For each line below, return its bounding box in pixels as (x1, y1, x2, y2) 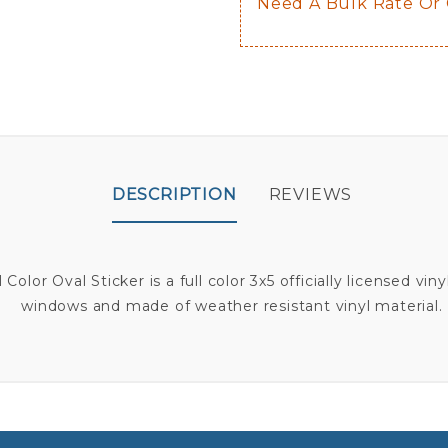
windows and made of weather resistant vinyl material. (21, 297, 443, 316)
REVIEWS (268, 185, 353, 205)
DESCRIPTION (111, 185, 237, 205)
